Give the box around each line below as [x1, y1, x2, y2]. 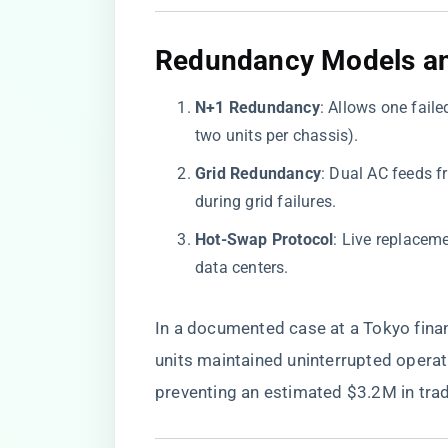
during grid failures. [195, 192, 337, 211]
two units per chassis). [195, 126, 359, 145]
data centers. [195, 258, 289, 277]
